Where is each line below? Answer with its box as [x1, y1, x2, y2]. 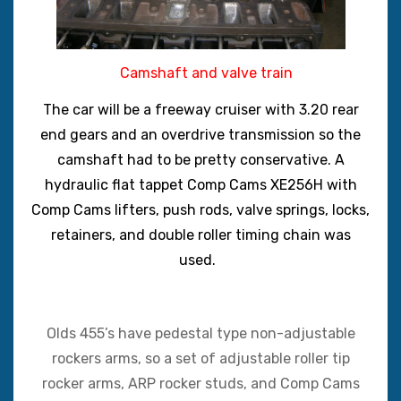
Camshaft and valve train [112, 64, 293, 81]
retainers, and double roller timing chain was [50, 226, 351, 243]
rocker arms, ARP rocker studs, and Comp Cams [41, 374, 360, 392]
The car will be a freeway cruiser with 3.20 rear [42, 100, 359, 118]
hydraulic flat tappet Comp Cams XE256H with [44, 175, 357, 193]
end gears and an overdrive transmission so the [40, 125, 361, 143]
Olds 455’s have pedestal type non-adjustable [46, 324, 355, 342]
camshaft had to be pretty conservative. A [56, 150, 345, 168]
